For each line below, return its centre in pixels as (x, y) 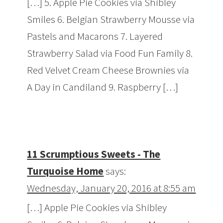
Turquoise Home (65, 171)
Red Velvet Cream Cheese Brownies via (108, 70)
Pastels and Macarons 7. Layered (95, 36)
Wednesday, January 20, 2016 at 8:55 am (111, 188)
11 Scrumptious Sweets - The (94, 154)
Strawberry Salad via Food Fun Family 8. (110, 53)
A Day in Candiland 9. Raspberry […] (103, 87)
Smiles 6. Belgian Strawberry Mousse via (111, 19)
